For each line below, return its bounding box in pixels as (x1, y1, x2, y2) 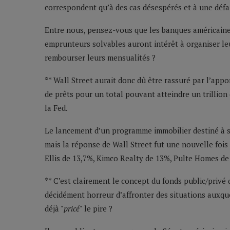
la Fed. (45, 103, 68, 113)
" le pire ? (80, 203, 112, 214)
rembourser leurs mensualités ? (45, 52, 156, 63)
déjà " (45, 203, 64, 214)
